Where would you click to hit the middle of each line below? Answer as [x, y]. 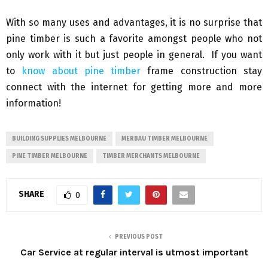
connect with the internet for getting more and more [134, 87]
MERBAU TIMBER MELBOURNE [165, 138]
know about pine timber [81, 71]
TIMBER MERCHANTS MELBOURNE [151, 156]
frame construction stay [202, 71]
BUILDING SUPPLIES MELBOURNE [59, 138]
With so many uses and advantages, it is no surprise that [134, 22]
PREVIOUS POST [139, 237]
